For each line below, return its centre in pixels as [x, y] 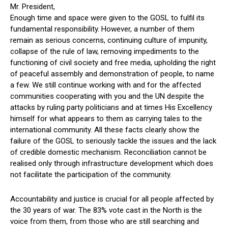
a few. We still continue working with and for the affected [106, 85]
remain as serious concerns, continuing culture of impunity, [109, 40]
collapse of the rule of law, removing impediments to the [105, 51]
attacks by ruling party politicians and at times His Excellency [111, 107]
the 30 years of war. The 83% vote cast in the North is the [106, 210]
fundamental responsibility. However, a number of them [102, 29]
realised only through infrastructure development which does [112, 163]
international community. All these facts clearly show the [105, 130]
